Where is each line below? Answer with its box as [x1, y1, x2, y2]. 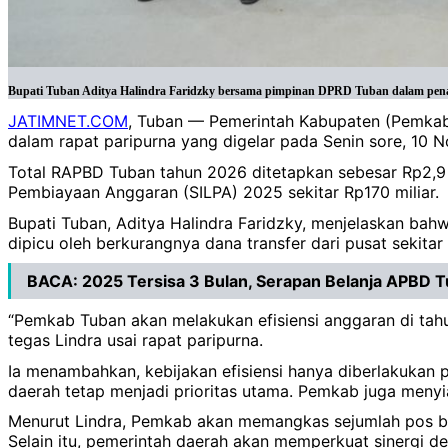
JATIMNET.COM [8, 111, 128, 132]
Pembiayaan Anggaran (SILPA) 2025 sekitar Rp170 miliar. [8, 182, 439, 203]
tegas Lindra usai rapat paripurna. [8, 330, 263, 351]
